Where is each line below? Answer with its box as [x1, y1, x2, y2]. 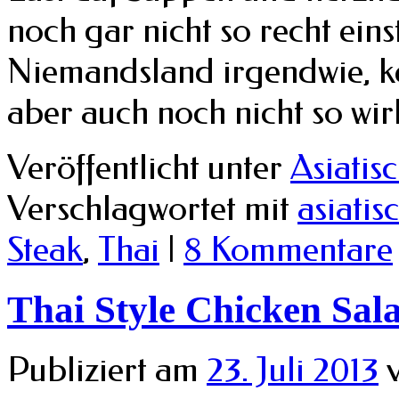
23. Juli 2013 [207, 349, 379, 391]
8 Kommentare [183, 229, 393, 271]
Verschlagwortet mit [7, 188, 289, 230]
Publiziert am [7, 349, 199, 391]
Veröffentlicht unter [7, 147, 282, 189]
